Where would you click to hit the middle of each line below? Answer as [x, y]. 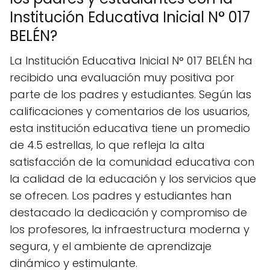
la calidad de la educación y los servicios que [133, 178]
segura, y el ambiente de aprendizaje [111, 246]
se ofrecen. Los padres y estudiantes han [121, 195]
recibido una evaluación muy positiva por [122, 77]
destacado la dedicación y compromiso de [128, 212]
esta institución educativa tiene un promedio [130, 128]
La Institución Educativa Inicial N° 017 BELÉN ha [131, 60]
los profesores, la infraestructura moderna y [130, 229]
